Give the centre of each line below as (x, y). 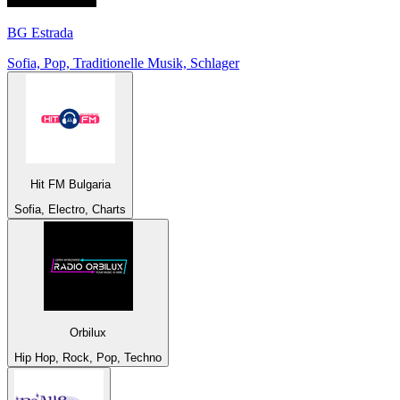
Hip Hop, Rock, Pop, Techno (88, 358)
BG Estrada (40, 32)
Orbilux (88, 332)
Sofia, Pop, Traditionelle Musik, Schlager (123, 62)
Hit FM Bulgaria (70, 185)
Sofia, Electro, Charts (70, 210)
